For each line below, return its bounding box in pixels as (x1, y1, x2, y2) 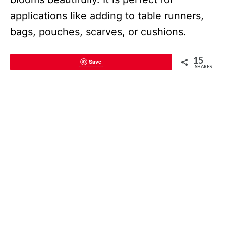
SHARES (195, 63, 212, 69)
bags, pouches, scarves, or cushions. (10, 25, 186, 38)
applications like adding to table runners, (10, 9, 204, 22)
